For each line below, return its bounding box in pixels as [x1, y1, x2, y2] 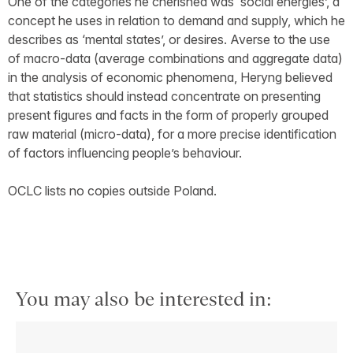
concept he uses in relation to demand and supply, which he [8, 13, 345, 29]
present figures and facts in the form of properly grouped [8, 107, 329, 124]
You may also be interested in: [16, 288, 272, 310]
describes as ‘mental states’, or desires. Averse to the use [8, 32, 330, 48]
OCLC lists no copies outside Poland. [8, 183, 217, 199]
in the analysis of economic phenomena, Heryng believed [8, 69, 333, 86]
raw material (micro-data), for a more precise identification [8, 126, 336, 143]
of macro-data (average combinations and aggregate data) [8, 50, 343, 67]
